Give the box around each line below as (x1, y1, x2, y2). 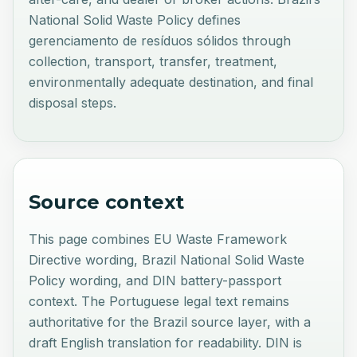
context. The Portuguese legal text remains (29, 293, 290, 310)
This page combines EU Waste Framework (29, 231, 288, 248)
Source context (29, 190, 185, 214)
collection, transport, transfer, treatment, (29, 53, 278, 70)
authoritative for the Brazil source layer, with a (29, 314, 312, 331)
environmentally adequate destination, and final (29, 74, 314, 91)
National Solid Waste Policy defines (29, 12, 241, 29)
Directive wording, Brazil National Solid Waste (29, 252, 305, 269)
